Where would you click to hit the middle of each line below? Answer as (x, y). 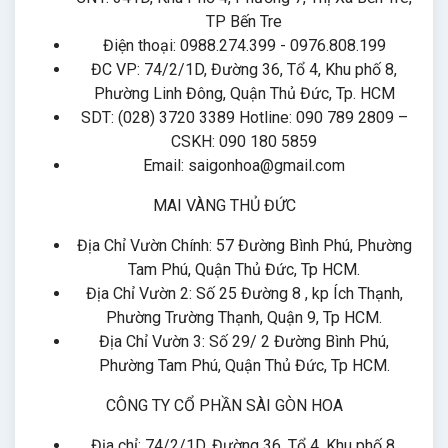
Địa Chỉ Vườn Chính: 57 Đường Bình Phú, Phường (244, 245)
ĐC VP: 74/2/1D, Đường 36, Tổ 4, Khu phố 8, (244, 69)
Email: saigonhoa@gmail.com (244, 165)
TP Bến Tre (244, 21)
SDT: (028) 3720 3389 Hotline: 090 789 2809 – (244, 117)
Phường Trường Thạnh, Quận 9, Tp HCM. (244, 317)
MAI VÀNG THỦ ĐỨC (224, 205)
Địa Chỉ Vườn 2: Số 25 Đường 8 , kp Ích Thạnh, (244, 293)
